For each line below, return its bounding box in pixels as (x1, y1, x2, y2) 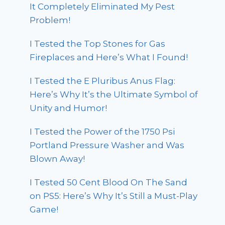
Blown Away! (30, 154, 85, 164)
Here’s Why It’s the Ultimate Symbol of (30, 89, 198, 100)
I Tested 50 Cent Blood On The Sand (30, 177, 188, 188)
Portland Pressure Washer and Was (30, 140, 185, 151)
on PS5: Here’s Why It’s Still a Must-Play (30, 191, 198, 201)
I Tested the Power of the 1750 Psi (30, 127, 175, 137)
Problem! (30, 15, 71, 26)
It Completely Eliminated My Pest (30, 2, 175, 12)
